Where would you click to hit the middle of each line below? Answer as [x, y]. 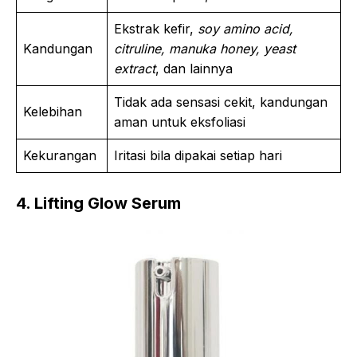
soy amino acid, [245, 29]
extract [135, 69]
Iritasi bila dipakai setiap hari [198, 156]
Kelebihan [55, 112]
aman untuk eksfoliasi [180, 122]
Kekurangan [62, 156]
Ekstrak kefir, [156, 29]
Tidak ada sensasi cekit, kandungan [221, 102]
